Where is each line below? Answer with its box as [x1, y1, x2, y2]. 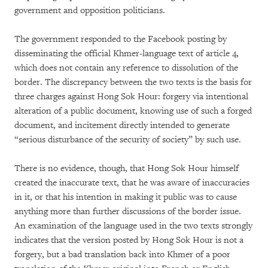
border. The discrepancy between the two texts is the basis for [14, 76, 252, 88]
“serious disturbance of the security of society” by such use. [14, 133, 241, 145]
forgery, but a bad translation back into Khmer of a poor [14, 248, 230, 260]
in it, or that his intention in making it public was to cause [14, 191, 237, 203]
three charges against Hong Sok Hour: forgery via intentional [14, 90, 248, 102]
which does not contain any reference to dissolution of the [14, 62, 238, 74]
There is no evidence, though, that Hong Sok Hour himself [14, 162, 239, 174]
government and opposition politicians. [14, 4, 165, 16]
